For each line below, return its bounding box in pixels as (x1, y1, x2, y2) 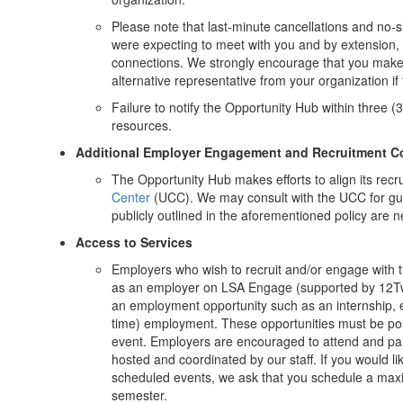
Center (112, 188, 150, 206)
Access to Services (76, 233, 193, 251)
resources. (112, 116, 175, 134)
